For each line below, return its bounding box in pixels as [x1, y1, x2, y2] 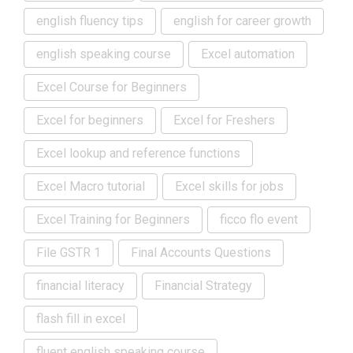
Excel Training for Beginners [36, 212, 190, 228]
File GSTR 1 [36, 245, 101, 261]
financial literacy [36, 278, 124, 294]
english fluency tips [36, 13, 143, 29]
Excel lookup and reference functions [36, 146, 240, 162]
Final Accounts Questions [131, 245, 271, 261]
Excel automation [201, 46, 295, 62]
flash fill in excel [36, 311, 125, 327]
